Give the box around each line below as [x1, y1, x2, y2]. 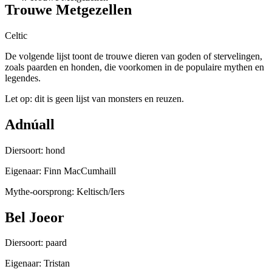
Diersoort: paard [5, 237, 67, 248]
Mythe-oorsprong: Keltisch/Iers [5, 186, 124, 197]
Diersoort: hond [5, 144, 65, 155]
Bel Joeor [5, 209, 64, 225]
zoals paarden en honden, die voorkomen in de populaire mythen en [5, 61, 264, 72]
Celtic [5, 30, 27, 41]
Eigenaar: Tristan [5, 258, 70, 269]
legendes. [5, 72, 41, 83]
